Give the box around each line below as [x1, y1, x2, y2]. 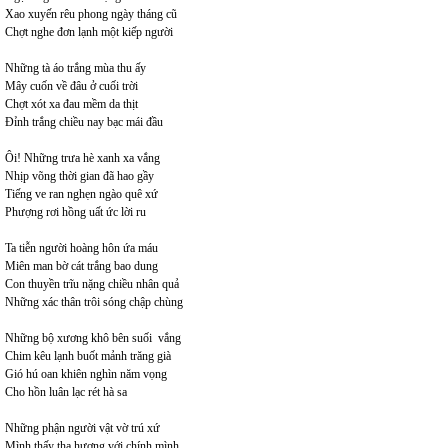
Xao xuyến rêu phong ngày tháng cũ [5, 7, 177, 22]
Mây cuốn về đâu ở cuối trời [5, 79, 138, 94]
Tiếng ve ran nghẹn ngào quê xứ [5, 187, 158, 202]
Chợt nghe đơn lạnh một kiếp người [5, 25, 173, 40]
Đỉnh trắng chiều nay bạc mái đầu [5, 115, 163, 130]
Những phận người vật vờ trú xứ [5, 421, 160, 436]
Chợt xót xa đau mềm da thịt [5, 97, 138, 112]
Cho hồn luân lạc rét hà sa [5, 385, 127, 400]
